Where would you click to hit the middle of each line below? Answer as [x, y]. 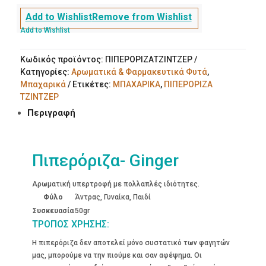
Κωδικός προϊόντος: [62, 59]
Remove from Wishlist [142, 17]
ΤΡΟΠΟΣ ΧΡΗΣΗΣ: [70, 224]
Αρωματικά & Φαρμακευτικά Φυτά [139, 72]
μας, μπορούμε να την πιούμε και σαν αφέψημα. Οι [117, 255]
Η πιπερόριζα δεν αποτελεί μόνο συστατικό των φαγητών [131, 243]
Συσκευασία [53, 210]
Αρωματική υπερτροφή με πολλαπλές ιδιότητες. [115, 184]
